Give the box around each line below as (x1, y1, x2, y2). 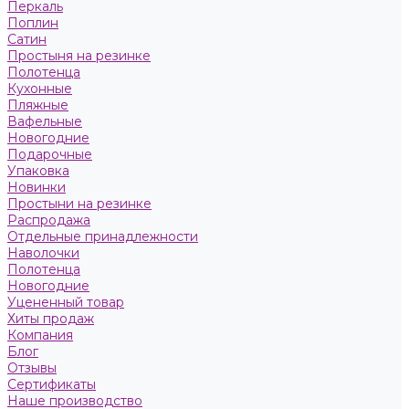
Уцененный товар (7, 294, 124, 310)
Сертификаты (7, 376, 96, 393)
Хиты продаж (7, 310, 94, 327)
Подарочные (7, 146, 92, 163)
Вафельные (7, 113, 82, 130)
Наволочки (7, 245, 79, 261)
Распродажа (7, 212, 90, 228)
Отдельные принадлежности (7, 228, 198, 245)
